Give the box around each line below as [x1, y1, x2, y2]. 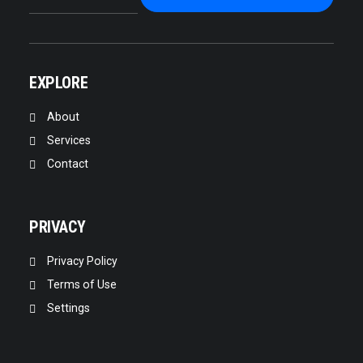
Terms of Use [46, 278, 117, 291]
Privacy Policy [46, 254, 117, 267]
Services [46, 134, 91, 147]
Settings [46, 301, 90, 314]
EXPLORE [29, 73, 88, 92]
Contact [46, 157, 88, 170]
